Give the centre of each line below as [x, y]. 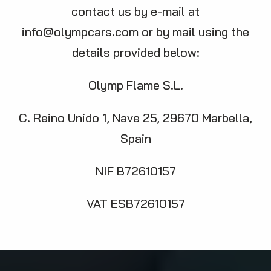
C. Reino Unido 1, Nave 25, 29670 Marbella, [135, 118]
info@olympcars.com [80, 32]
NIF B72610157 [135, 171]
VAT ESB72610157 [135, 204]
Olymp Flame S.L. [135, 85]
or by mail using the [194, 32]
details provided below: [135, 52]
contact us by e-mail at [135, 11]
